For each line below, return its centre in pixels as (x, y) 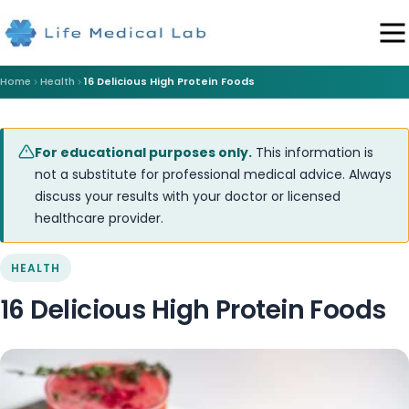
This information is (313, 152)
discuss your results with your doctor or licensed (188, 196)
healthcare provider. (99, 218)
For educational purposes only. (143, 152)
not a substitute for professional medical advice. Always (213, 174)
